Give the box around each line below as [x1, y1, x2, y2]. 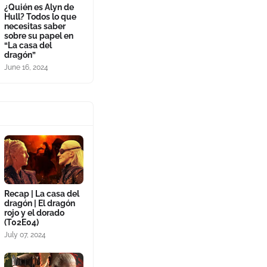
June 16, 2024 [4, 63, 48, 72]
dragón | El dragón [4, 198, 75, 208]
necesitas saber [4, 21, 66, 31]
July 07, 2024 [4, 231, 46, 239]
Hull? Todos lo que [4, 12, 76, 21]
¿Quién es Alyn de [4, 2, 74, 12]
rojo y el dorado [4, 208, 64, 218]
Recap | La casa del [4, 189, 79, 198]
